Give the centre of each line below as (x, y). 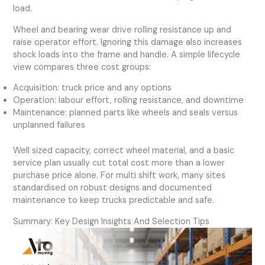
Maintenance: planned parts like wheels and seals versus (126, 113)
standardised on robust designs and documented (113, 188)
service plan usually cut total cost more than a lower (119, 163)
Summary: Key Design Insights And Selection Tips (112, 221)
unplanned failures (49, 125)
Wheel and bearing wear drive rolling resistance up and (122, 30)
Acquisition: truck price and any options (93, 88)
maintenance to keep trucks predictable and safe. (114, 201)
